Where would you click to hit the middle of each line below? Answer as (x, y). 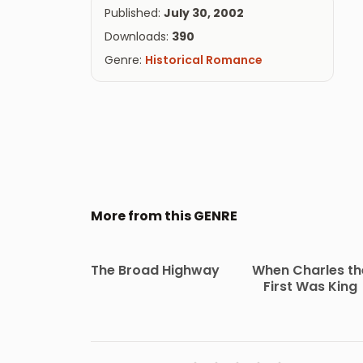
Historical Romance (204, 60)
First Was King (311, 286)
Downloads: (138, 36)
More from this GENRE (164, 216)
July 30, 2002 (204, 13)
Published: (134, 13)
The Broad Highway (155, 270)
